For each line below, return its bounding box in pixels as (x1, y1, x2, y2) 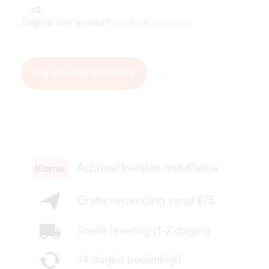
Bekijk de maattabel (112, 17, 189, 28)
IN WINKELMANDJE (38, 68, 136, 79)
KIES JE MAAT (45, 104, 103, 115)
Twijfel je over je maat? (21, 17, 112, 28)
